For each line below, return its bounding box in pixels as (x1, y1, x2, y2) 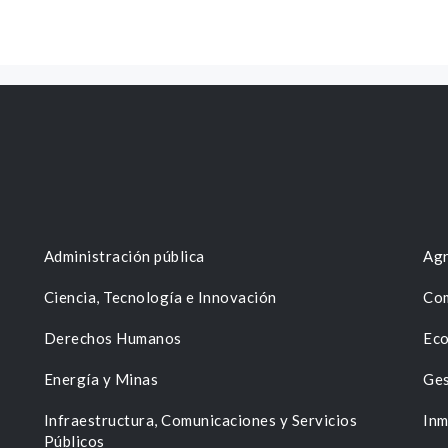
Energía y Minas (43, 370, 159, 389)
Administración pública (43, 247, 205, 266)
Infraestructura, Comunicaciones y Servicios (43, 411, 358, 430)
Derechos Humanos (43, 329, 182, 348)
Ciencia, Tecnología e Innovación (43, 288, 277, 307)
